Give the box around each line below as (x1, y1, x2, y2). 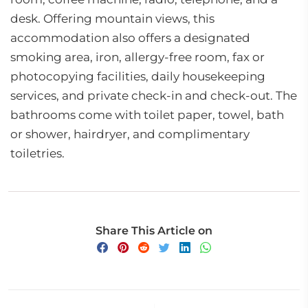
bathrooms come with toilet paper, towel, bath (10, 108, 284, 122)
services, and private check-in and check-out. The (10, 89, 297, 102)
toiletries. (10, 146, 65, 160)
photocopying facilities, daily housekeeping (10, 69, 265, 83)
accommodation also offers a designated (10, 31, 250, 45)
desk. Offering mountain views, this (10, 12, 214, 25)
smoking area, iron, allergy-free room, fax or (10, 50, 265, 64)
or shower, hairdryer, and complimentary (10, 127, 250, 141)
